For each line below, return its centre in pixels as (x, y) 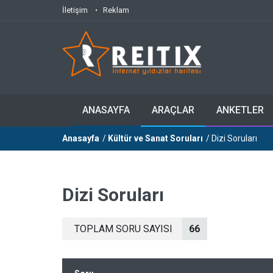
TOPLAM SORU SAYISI (123, 229)
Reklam (116, 10)
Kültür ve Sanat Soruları (155, 138)
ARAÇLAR (173, 110)
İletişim (75, 10)
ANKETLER (240, 110)
